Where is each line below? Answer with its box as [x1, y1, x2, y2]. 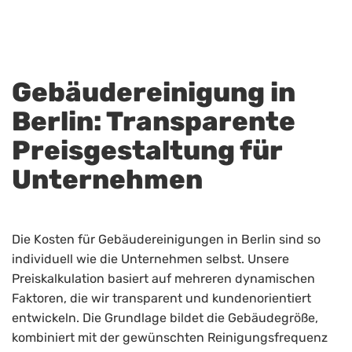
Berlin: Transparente [12, 105, 295, 138]
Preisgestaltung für [12, 134, 282, 167]
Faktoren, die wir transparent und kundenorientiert [12, 291, 311, 306]
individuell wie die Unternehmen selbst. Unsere [12, 251, 289, 267]
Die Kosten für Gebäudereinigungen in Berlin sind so [12, 232, 321, 247]
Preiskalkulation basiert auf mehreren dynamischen [12, 271, 315, 287]
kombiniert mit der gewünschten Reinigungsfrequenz [12, 330, 328, 346]
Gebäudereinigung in [12, 76, 295, 109]
